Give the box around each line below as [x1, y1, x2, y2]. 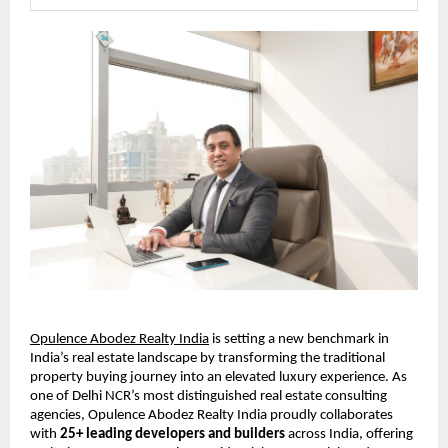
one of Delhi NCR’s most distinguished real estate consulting [30, 389, 387, 404]
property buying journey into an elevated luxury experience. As [30, 370, 407, 385]
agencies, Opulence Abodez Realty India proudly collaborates [30, 408, 393, 423]
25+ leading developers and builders [60, 427, 285, 442]
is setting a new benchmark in [209, 332, 389, 347]
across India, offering [285, 427, 413, 442]
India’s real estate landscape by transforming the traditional [30, 351, 385, 366]
